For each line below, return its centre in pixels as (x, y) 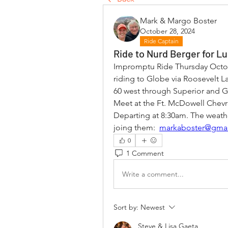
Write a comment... (153, 174)
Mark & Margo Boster (178, 21)
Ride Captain (161, 41)
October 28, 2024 (167, 31)
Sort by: (126, 207)
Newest (153, 207)
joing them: (136, 127)
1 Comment (145, 153)
